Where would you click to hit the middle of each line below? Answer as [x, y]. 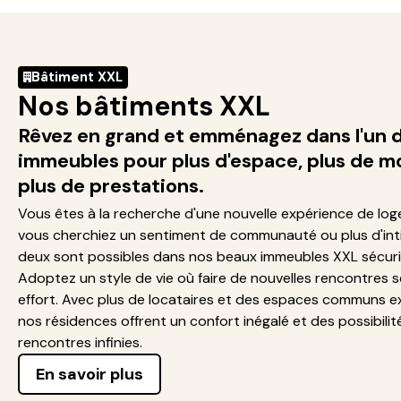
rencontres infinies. [80, 342]
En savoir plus [90, 374]
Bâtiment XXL [77, 77]
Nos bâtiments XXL [144, 106]
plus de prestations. [111, 185]
